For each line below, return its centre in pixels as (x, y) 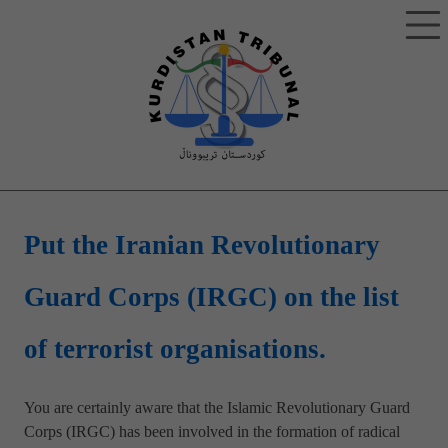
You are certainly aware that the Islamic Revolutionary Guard (217, 409)
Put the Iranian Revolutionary (202, 247)
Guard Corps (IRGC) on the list (211, 299)
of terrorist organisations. (175, 351)
